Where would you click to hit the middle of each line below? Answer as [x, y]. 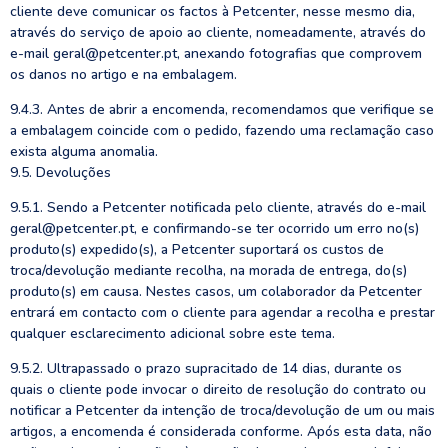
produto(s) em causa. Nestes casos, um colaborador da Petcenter [216, 291]
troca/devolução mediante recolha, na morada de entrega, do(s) [208, 270]
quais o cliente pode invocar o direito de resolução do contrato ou [218, 389]
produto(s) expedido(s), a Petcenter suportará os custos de [197, 249]
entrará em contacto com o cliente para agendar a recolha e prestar [222, 312]
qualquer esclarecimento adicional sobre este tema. [172, 333]
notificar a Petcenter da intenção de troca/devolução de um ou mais [222, 410]
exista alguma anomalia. [84, 151]
